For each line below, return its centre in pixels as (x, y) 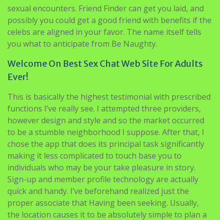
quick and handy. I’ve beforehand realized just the (98, 191)
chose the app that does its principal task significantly (106, 144)
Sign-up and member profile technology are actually (103, 179)
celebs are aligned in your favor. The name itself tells (104, 32)
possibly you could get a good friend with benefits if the (110, 20)
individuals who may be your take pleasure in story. (101, 167)
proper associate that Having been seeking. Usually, (103, 203)
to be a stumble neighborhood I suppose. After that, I (106, 132)
